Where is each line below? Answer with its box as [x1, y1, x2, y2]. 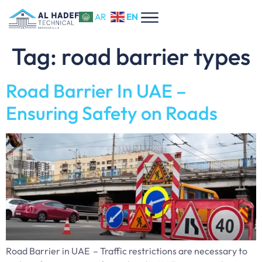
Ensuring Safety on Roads [6, 101, 218, 125]
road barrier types [61, 41, 250, 71]
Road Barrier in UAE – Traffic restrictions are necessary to [6, 245, 247, 257]
